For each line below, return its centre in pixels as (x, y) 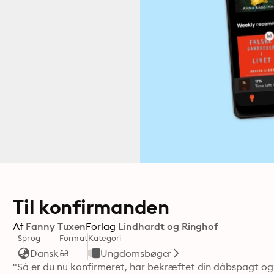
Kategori (105, 238)
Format (73, 238)
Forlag (100, 226)
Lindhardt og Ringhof (168, 226)
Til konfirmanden (91, 207)
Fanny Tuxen (56, 226)
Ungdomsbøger (136, 253)
